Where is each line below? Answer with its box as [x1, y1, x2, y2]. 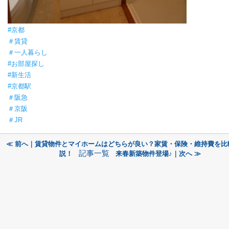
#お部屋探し [8, 59, 44, 67]
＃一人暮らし [8, 48, 48, 56]
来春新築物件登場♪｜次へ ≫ [115, 149, 201, 157]
